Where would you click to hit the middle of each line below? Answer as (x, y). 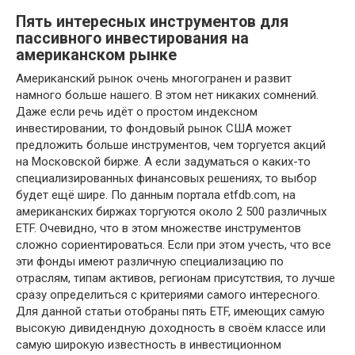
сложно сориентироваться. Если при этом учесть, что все (174, 245)
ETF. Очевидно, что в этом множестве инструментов (158, 229)
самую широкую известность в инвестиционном (149, 345)
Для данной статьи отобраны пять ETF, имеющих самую (170, 312)
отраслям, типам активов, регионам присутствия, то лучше (176, 279)
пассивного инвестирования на (132, 38)
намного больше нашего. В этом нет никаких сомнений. (167, 95)
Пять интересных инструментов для (152, 21)
